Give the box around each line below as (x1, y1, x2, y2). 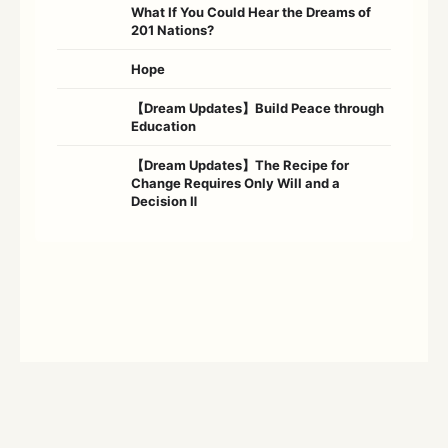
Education (131, 117, 196, 134)
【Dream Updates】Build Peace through (131, 99, 384, 116)
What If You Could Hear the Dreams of (131, 3, 371, 20)
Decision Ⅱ (131, 192, 197, 209)
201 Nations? (131, 21, 217, 38)
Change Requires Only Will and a (131, 174, 340, 191)
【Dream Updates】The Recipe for (131, 156, 349, 173)
